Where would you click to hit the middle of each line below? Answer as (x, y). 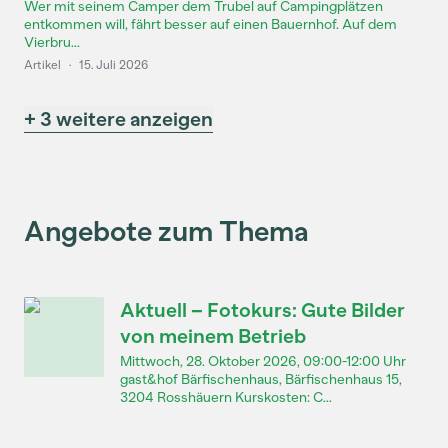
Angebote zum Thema (166, 231)
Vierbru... (52, 42)
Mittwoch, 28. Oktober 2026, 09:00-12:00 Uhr (263, 361)
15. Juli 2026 (113, 65)
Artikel (42, 65)
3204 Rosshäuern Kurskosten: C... (226, 397)
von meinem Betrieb (213, 336)
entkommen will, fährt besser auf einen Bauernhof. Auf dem (210, 24)
